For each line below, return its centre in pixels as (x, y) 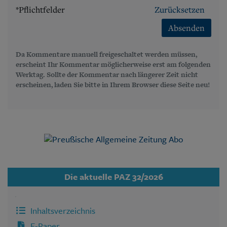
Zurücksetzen (180, 9)
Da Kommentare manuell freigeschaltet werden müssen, (106, 54)
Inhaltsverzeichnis (61, 210)
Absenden (186, 28)
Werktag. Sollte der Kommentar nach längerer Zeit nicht (107, 74)
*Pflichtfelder (40, 9)
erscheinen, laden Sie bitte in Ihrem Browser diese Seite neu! (113, 84)
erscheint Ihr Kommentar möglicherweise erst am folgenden (113, 64)
